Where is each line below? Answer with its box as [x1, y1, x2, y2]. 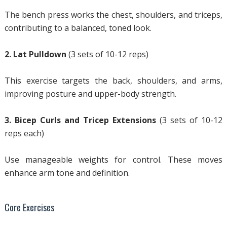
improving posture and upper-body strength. [4, 88, 176, 99]
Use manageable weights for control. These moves [4, 154, 223, 165]
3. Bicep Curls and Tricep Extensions [4, 115, 156, 126]
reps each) [4, 128, 44, 139]
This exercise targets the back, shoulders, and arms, [4, 75, 223, 86]
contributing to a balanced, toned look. [4, 22, 152, 33]
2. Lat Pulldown [4, 49, 66, 60]
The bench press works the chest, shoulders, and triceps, [4, 9, 223, 20]
